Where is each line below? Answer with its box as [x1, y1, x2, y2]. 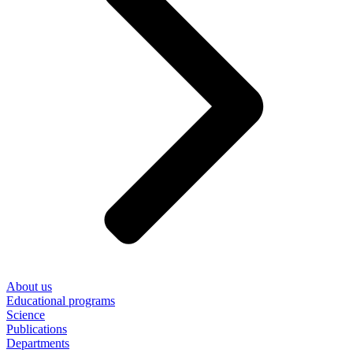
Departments [6, 336, 69, 351]
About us [6, 280, 52, 294]
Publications [6, 322, 67, 336]
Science [6, 308, 45, 322]
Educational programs [6, 294, 115, 308]
